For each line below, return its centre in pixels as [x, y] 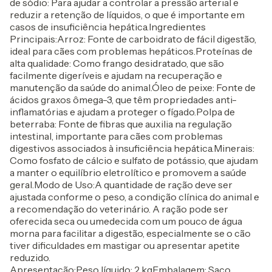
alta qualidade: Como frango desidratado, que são [117, 63]
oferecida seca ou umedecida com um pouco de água [126, 221]
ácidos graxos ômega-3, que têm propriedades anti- [123, 100]
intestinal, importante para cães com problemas [116, 136]
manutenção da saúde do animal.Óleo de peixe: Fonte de [133, 87]
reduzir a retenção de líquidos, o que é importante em [127, 15]
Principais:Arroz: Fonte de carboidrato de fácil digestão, [133, 39]
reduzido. [30, 257]
